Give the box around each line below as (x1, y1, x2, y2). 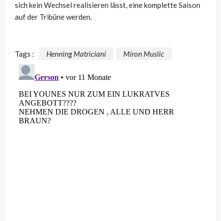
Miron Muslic (123, 49, 164, 58)
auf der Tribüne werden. (15, 12, 92, 22)
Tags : (15, 49, 34, 58)
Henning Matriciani (46, 49, 106, 58)
